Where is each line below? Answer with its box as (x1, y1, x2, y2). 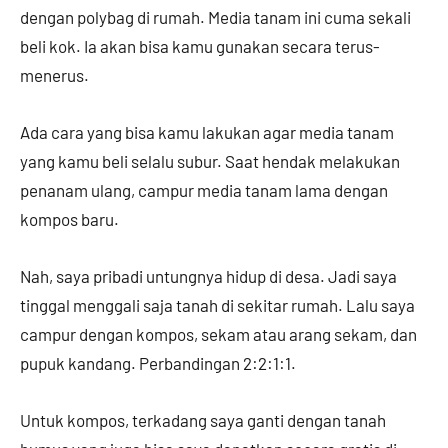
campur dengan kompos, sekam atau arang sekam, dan (20, 324, 417, 345)
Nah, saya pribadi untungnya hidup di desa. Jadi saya (20, 266, 397, 287)
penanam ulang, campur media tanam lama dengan (20, 180, 388, 201)
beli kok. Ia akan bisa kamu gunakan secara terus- (20, 36, 380, 57)
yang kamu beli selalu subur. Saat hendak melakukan (20, 151, 400, 172)
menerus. (20, 65, 92, 86)
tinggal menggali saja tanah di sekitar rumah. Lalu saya (20, 295, 415, 316)
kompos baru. (20, 209, 122, 230)
